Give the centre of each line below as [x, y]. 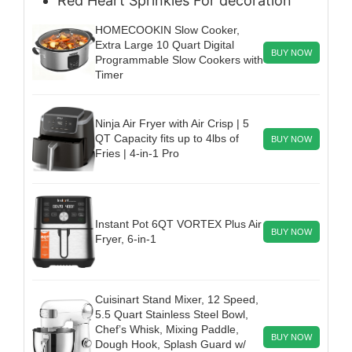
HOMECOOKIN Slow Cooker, [167, 29]
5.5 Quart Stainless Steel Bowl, [172, 314]
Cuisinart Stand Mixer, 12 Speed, [177, 299]
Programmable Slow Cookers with [179, 59]
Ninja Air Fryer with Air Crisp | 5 [172, 124]
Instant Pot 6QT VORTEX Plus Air [178, 224]
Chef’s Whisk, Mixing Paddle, [167, 329]
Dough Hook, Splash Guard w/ [170, 344]
